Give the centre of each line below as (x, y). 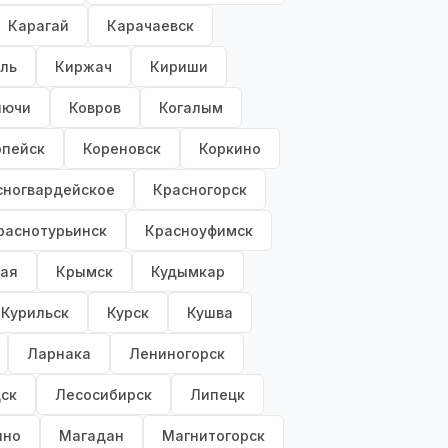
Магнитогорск (213, 436)
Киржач (83, 67)
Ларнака (59, 354)
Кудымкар (188, 272)
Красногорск (200, 190)
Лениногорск (177, 354)
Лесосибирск (103, 395)
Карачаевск (150, 26)
